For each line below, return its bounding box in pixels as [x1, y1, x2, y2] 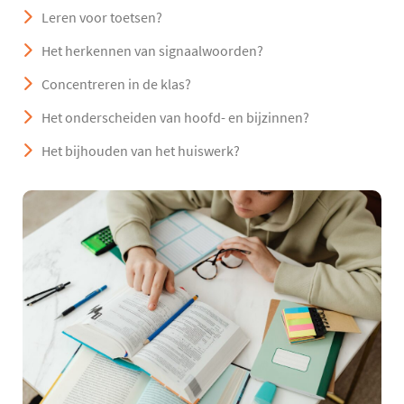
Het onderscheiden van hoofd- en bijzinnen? [41, 108, 309, 127]
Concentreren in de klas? [41, 75, 191, 94]
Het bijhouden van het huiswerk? [41, 142, 240, 161]
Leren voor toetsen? [41, 8, 162, 27]
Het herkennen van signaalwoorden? [41, 41, 263, 60]
